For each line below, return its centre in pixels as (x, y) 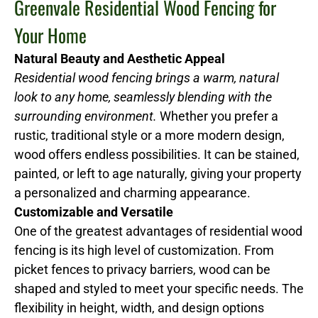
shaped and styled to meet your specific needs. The (159, 288)
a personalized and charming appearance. (132, 192)
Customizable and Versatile (94, 212)
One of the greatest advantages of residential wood (158, 231)
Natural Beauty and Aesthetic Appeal (120, 58)
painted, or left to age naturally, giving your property (158, 173)
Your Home (50, 35)
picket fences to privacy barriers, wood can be (142, 269)
